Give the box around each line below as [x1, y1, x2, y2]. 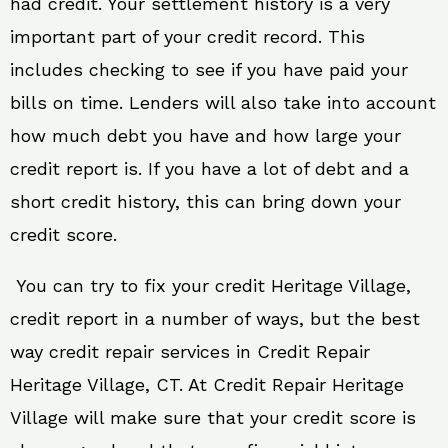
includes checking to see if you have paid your [10, 58, 408, 80]
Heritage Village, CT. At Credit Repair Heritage [10, 373, 404, 395]
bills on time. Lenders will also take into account [10, 91, 436, 113]
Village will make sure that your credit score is [10, 406, 416, 428]
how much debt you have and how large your [10, 124, 401, 146]
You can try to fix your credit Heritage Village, [10, 274, 411, 296]
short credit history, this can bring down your [10, 190, 401, 212]
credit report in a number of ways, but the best [10, 307, 420, 329]
